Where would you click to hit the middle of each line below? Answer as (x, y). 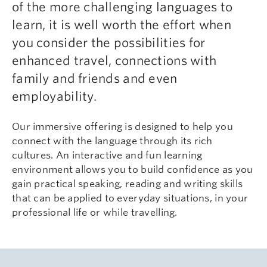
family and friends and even (95, 79)
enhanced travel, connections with (114, 61)
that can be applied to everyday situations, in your (130, 198)
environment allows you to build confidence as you (133, 170)
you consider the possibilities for (109, 43)
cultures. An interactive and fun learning (107, 155)
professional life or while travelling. (96, 212)
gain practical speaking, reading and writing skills (128, 184)
